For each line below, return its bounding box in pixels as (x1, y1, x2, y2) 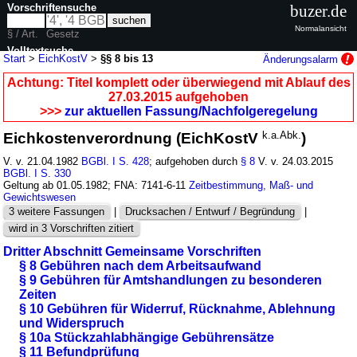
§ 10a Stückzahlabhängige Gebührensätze (19, 330, 275, 344)
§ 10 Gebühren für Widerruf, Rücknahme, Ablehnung (19, 301, 336, 316)
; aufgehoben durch (149, 155, 241, 167)
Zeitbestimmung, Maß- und (189, 178, 314, 191)
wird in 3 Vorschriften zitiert (9, 222, 135, 234)
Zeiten (19, 287, 57, 301)
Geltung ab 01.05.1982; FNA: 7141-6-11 (3, 178, 190, 191)
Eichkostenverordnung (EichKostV (3, 129, 263, 147)
